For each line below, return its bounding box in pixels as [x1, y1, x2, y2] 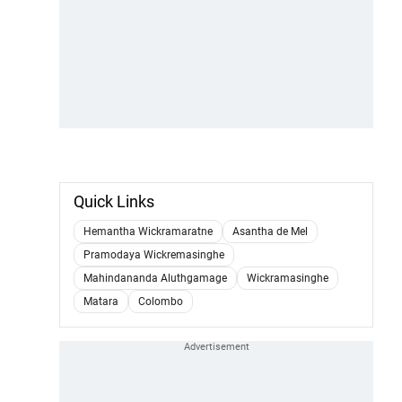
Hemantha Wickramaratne [83, 225, 213, 239]
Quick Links [74, 192, 154, 212]
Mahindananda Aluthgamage [83, 272, 227, 285]
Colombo [138, 295, 183, 309]
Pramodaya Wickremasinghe [83, 249, 224, 262]
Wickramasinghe [247, 272, 328, 285]
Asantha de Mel [232, 225, 308, 239]
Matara [83, 295, 118, 309]
